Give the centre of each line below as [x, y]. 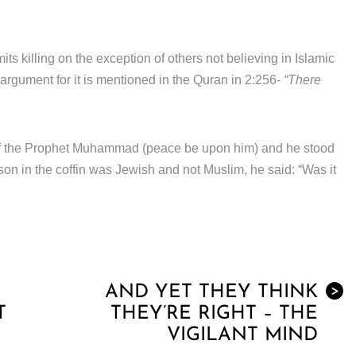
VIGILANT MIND [242, 335]
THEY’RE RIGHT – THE [214, 313]
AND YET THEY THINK [211, 292]
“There [302, 79]
